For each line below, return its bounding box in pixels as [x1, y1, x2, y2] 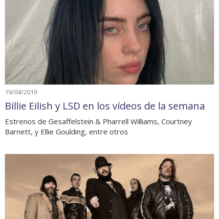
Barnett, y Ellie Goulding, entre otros [5, 127, 128, 137]
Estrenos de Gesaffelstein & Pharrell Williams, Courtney [5, 116, 192, 127]
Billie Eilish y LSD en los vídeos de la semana [5, 99, 205, 113]
